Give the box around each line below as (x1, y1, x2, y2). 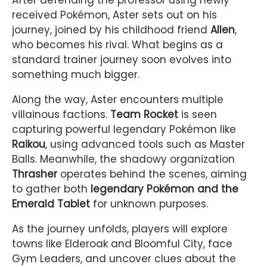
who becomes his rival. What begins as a (12, 38, 223, 52)
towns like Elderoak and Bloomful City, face (12, 237, 232, 252)
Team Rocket (110, 107, 178, 122)
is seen (178, 107, 217, 122)
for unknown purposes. (90, 197, 208, 212)
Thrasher (12, 167, 57, 182)
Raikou (12, 137, 45, 152)
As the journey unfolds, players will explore (12, 222, 228, 237)
